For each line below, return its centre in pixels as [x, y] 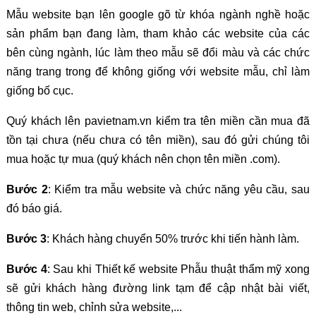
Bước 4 [26, 269]
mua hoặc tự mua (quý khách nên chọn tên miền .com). [143, 159]
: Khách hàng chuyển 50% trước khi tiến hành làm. [172, 238]
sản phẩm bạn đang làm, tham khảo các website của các [158, 33]
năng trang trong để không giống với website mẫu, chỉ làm [158, 71]
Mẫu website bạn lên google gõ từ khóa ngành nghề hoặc [158, 14]
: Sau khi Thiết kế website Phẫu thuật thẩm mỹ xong [178, 269]
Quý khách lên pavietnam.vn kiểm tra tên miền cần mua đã [158, 121]
